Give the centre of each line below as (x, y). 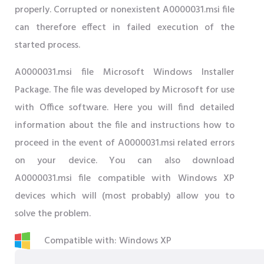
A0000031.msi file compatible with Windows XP (125, 179)
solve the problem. (53, 214)
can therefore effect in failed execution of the (125, 28)
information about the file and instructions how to (125, 126)
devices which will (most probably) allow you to (125, 196)
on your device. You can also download (125, 161)
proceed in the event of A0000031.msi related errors (125, 143)
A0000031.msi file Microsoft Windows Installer (125, 72)
